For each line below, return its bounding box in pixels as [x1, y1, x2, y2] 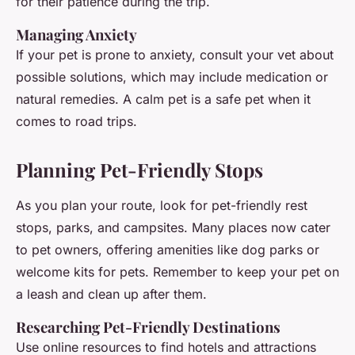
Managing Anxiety [16, 25, 137, 45]
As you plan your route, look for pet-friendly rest [16, 197, 307, 214]
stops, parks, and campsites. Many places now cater [16, 219, 330, 236]
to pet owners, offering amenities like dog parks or [16, 242, 319, 258]
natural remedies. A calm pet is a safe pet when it [16, 91, 311, 108]
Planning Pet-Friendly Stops [16, 157, 263, 183]
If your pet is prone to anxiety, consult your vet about [16, 47, 334, 63]
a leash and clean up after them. [16, 286, 207, 303]
